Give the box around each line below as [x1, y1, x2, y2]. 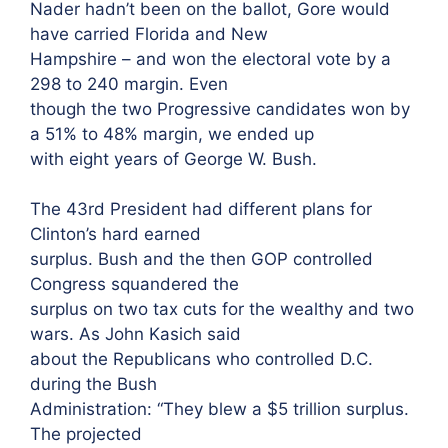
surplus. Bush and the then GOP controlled [30, 249, 373, 269]
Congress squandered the [30, 274, 239, 294]
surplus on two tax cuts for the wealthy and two [30, 299, 414, 319]
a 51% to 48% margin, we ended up [30, 123, 314, 144]
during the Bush [30, 374, 157, 394]
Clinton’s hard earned [30, 224, 201, 244]
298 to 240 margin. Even [30, 73, 228, 94]
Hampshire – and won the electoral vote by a [30, 48, 391, 69]
